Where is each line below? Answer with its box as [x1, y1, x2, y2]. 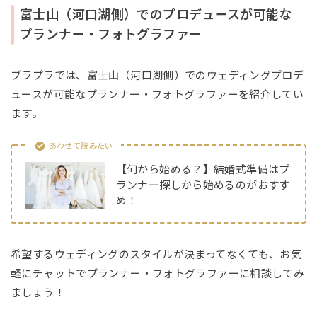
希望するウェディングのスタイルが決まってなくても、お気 [11, 248, 302, 260]
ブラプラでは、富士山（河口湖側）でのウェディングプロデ [11, 69, 304, 82]
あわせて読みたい [48, 142, 113, 151]
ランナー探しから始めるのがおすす [115, 178, 290, 191]
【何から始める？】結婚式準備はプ [115, 163, 290, 175]
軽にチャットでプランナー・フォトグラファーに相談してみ [11, 267, 305, 279]
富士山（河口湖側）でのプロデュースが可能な [20, 8, 292, 23]
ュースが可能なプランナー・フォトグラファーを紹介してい [11, 88, 304, 101]
